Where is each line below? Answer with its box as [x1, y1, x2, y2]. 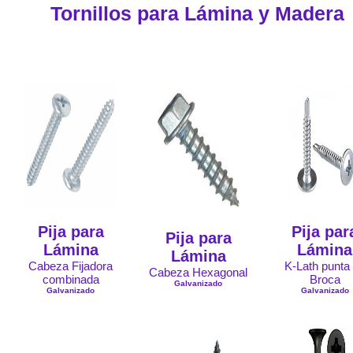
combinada [42, 273, 99, 286]
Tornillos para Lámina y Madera [50, 2, 344, 24]
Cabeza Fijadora [28, 259, 113, 273]
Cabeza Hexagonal [149, 266, 247, 279]
